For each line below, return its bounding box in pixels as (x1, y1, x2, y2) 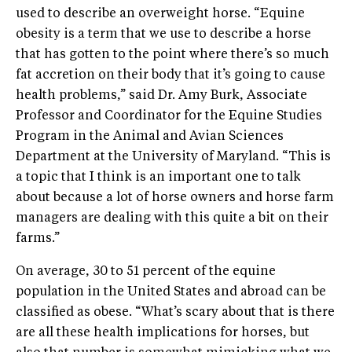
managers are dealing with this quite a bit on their (16, 212, 328, 225)
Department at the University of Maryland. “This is (16, 151, 331, 164)
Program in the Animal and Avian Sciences (16, 130, 284, 144)
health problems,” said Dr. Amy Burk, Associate (16, 90, 307, 103)
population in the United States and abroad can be (16, 286, 326, 299)
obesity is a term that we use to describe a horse (16, 28, 311, 42)
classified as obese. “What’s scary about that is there (16, 306, 335, 320)
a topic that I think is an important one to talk (16, 171, 301, 185)
